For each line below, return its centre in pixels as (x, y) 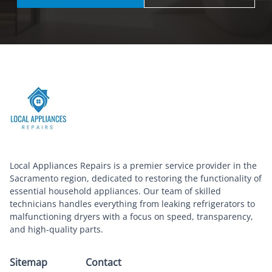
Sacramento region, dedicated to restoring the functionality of (136, 178)
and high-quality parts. (56, 229)
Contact (104, 262)
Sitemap (29, 262)
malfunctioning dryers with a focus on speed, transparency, (131, 216)
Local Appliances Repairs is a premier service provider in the (133, 165)
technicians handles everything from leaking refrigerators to (132, 204)
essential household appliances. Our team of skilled (115, 191)
